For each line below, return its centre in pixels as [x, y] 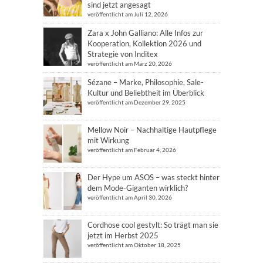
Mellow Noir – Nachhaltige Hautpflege [152, 130]
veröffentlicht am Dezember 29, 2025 [136, 102]
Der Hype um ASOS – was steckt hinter [154, 177]
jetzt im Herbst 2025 [123, 235]
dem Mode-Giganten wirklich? [138, 188]
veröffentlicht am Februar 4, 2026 [132, 150]
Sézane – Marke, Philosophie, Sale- [146, 82]
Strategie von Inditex [123, 54]
